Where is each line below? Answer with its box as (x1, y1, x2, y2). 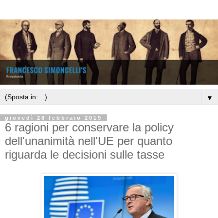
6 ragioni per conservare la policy (5, 121, 174, 134)
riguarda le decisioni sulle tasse (5, 148, 164, 162)
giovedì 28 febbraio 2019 (5, 115, 102, 121)
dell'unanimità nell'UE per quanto (5, 134, 172, 148)
